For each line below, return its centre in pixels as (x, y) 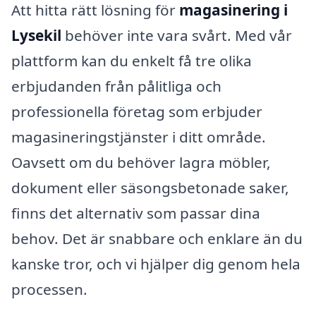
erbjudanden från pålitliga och (116, 86)
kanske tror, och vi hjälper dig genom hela (156, 263)
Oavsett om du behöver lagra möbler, (141, 162)
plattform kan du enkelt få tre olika (132, 60)
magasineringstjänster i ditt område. (139, 136)
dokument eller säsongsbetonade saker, (150, 187)
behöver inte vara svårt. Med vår (177, 35)
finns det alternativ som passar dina (136, 213)
